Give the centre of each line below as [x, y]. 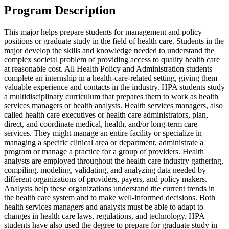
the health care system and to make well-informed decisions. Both [110, 198]
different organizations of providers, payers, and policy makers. [106, 179]
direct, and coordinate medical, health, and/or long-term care [101, 124]
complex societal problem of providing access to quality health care [112, 60]
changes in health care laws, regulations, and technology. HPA [104, 216]
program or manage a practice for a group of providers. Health [104, 152]
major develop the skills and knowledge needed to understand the [109, 51]
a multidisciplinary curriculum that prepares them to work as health [111, 97]
